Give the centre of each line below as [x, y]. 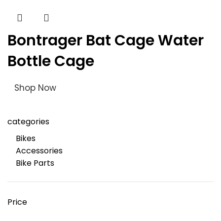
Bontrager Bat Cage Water [106, 40]
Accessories [39, 151]
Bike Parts [35, 163]
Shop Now [35, 88]
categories [28, 122]
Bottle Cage [51, 61]
